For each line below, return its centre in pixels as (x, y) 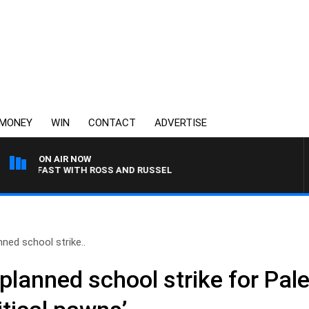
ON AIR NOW (65, 159)
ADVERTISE (181, 123)
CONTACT (112, 123)
